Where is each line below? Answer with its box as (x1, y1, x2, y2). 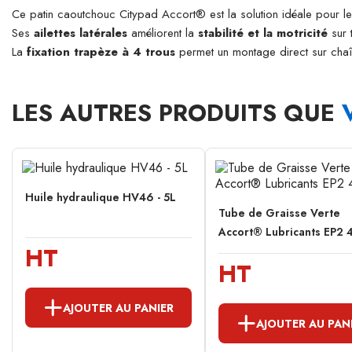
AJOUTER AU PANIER (63, 299, 174, 316)
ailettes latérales (34, 24, 127, 42)
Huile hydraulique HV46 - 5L (25, 189, 176, 206)
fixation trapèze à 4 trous (27, 43, 175, 60)
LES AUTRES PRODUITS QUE (12, 96, 342, 130)
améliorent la (127, 24, 198, 42)
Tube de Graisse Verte (218, 205, 340, 222)
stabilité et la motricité (198, 24, 328, 42)
